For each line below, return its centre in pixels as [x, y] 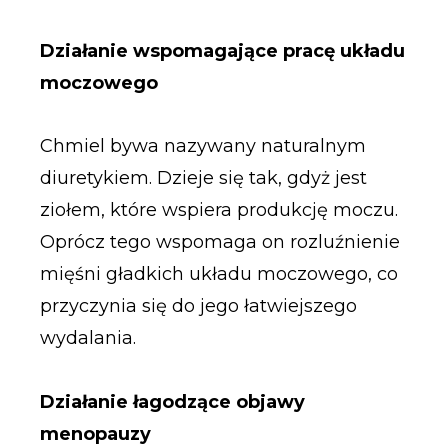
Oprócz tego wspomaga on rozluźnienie [219, 242]
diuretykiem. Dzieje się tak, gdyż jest [203, 178]
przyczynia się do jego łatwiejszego [198, 306]
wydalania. [87, 338]
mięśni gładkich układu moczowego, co [218, 274]
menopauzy [95, 433]
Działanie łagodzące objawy [172, 401]
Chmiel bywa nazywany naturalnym [202, 146]
